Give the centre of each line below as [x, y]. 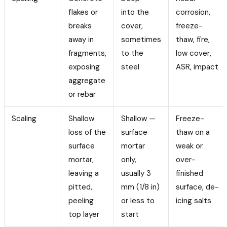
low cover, [194, 53]
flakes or [83, 12]
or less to [138, 200]
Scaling [24, 118]
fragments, [87, 53]
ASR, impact [197, 67]
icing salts [194, 200]
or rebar [82, 94]
